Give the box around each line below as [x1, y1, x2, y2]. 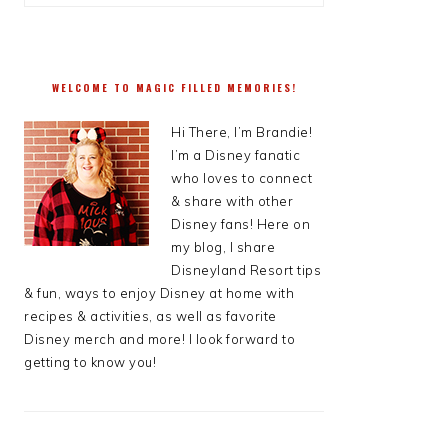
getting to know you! [24, 354, 156, 370]
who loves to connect [171, 170, 312, 186]
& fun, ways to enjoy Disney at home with [24, 285, 294, 301]
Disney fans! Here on [171, 216, 310, 232]
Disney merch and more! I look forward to [24, 331, 295, 347]
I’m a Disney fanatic [171, 147, 300, 163]
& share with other [171, 193, 293, 209]
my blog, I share [171, 239, 275, 255]
